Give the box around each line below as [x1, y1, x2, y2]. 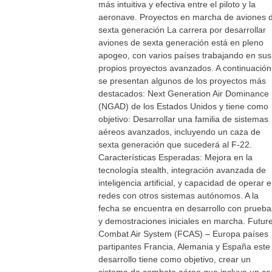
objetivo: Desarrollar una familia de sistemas [98, 114, 268, 124]
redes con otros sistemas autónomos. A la [98, 191, 259, 200]
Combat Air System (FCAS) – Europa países [98, 229, 268, 239]
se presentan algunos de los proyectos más [98, 76, 266, 86]
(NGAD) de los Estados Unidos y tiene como [98, 101, 268, 111]
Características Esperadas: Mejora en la [98, 152, 253, 162]
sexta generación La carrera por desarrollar [98, 25, 266, 35]
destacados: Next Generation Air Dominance [98, 89, 269, 98]
